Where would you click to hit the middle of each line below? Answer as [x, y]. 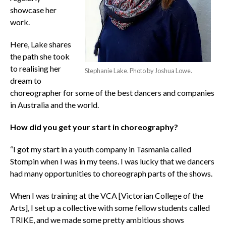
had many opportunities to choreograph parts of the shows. [111, 174]
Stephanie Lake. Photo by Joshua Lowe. [139, 71]
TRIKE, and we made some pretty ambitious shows [97, 220]
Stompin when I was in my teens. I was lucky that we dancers [112, 161]
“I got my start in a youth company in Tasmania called [100, 149]
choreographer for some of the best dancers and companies [112, 93]
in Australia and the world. [54, 105]
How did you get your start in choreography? [94, 127]
